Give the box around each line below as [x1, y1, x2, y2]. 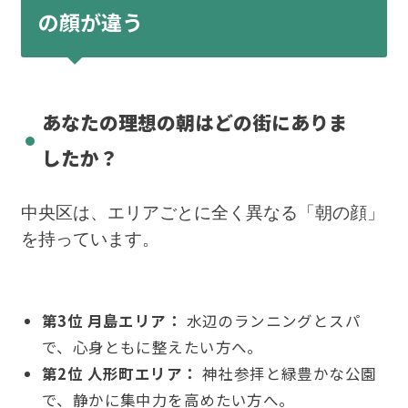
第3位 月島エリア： [41, 310, 183, 332]
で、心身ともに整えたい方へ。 [41, 336, 263, 359]
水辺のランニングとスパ [182, 310, 362, 332]
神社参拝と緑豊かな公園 [198, 362, 377, 385]
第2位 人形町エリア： [41, 362, 199, 385]
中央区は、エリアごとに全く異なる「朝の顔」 [20, 202, 384, 224]
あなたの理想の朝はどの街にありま [41, 107, 348, 136]
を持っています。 [20, 229, 159, 250]
